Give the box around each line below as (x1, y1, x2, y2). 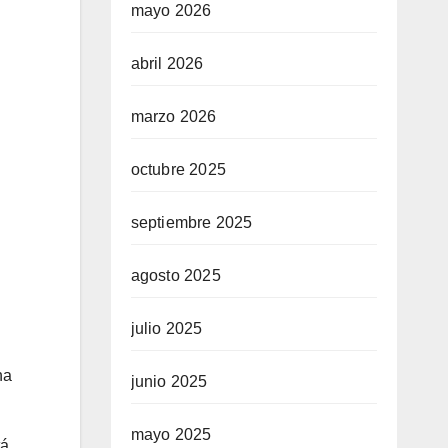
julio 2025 (130, 320, 203, 337)
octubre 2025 (130, 161, 226, 178)
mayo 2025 (130, 426, 212, 443)
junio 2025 (130, 373, 208, 390)
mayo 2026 (130, 2, 212, 19)
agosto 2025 (130, 267, 221, 284)
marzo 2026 (130, 108, 217, 125)
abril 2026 (130, 55, 204, 72)
